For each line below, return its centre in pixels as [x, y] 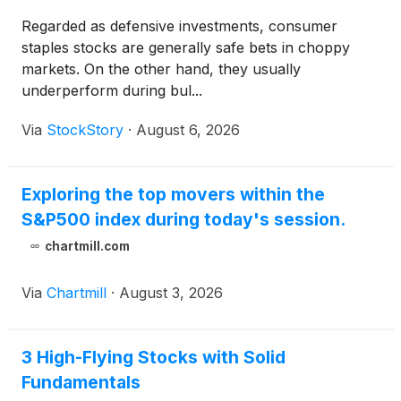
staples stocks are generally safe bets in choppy [186, 48]
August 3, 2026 [171, 293]
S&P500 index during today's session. [183, 220]
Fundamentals [81, 383]
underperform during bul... [112, 91]
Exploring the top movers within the [173, 195]
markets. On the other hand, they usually [161, 69]
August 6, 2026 [188, 130]
